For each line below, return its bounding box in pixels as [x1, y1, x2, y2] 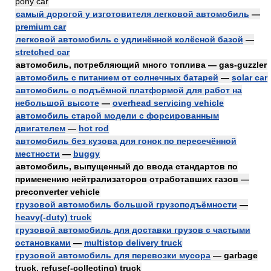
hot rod [79, 123, 109, 133]
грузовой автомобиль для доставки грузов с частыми [16, 225, 250, 235]
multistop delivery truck [84, 238, 182, 247]
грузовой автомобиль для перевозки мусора [16, 250, 211, 260]
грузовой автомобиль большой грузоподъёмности [16, 200, 237, 209]
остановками [15, 238, 71, 247]
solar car [232, 73, 267, 82]
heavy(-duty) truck [15, 212, 91, 222]
